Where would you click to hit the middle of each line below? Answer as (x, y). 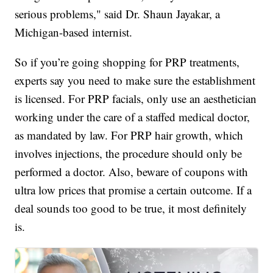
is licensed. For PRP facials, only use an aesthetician (136, 99)
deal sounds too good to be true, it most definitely (131, 208)
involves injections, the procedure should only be (129, 154)
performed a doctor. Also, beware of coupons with (132, 172)
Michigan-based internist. (74, 32)
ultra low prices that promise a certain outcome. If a (133, 190)
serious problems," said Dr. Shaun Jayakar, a (118, 14)
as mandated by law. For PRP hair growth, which (129, 135)
